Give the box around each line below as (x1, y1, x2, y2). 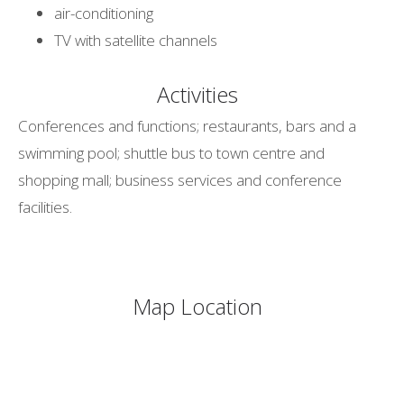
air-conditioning (54, 3, 153, 23)
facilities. (18, 197, 72, 217)
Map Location (133, 291, 262, 321)
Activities (157, 79, 238, 109)
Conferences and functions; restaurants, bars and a (18, 115, 356, 136)
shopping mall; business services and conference (18, 170, 342, 190)
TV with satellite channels (54, 30, 217, 50)
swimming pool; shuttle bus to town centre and (18, 142, 325, 163)
